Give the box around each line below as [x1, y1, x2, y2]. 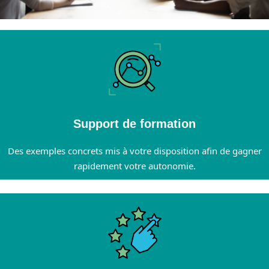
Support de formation [73, 117, 196, 131]
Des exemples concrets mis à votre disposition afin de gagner [7, 145, 262, 157]
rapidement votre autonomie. [73, 160, 196, 172]
